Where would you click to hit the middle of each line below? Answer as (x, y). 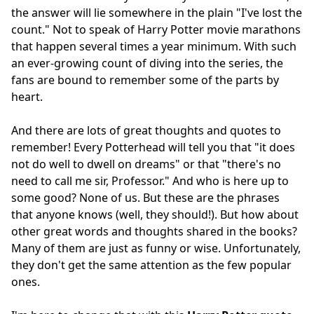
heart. (27, 96)
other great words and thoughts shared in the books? (154, 231)
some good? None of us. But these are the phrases (145, 197)
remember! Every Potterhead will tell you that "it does (153, 147)
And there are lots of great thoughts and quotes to (146, 130)
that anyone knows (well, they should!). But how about (155, 214)
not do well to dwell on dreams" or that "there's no (146, 164)
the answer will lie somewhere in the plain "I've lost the (157, 12)
